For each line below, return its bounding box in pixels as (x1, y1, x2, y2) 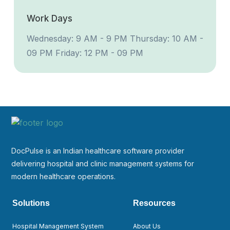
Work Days (27, 13, 72, 24)
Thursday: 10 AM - (130, 33, 203, 44)
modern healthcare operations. (11, 172, 116, 181)
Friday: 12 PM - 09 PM (55, 48, 143, 58)
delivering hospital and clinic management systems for (11, 159, 194, 168)
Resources (133, 199, 176, 207)
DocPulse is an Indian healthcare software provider (11, 146, 184, 155)
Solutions (12, 199, 50, 207)
